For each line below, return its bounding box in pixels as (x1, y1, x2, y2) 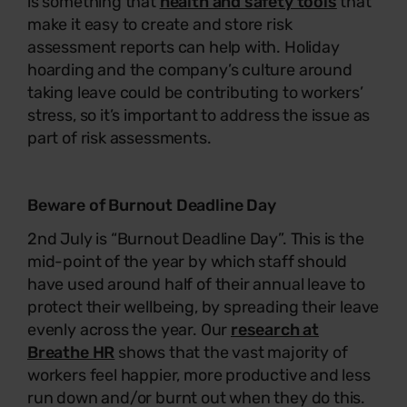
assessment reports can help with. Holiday (27, 36, 340, 57)
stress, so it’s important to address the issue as (27, 104, 371, 125)
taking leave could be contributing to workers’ (27, 82, 363, 103)
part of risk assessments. (27, 127, 212, 148)
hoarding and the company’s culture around (27, 59, 352, 80)
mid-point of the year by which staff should (27, 251, 348, 272)
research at (230, 319, 319, 340)
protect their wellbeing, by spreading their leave (27, 296, 380, 317)
